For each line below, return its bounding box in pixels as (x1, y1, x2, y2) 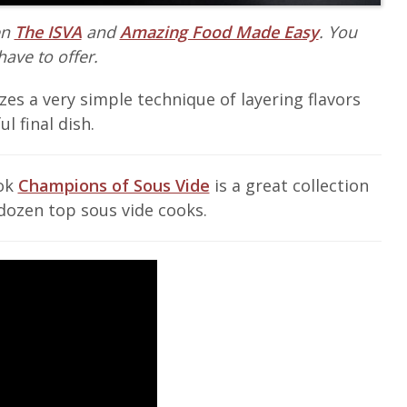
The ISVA (14, 21, 82, 44)
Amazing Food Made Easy (119, 21, 319, 44)
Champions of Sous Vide (17, 174, 210, 197)
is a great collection (209, 174, 369, 197)
